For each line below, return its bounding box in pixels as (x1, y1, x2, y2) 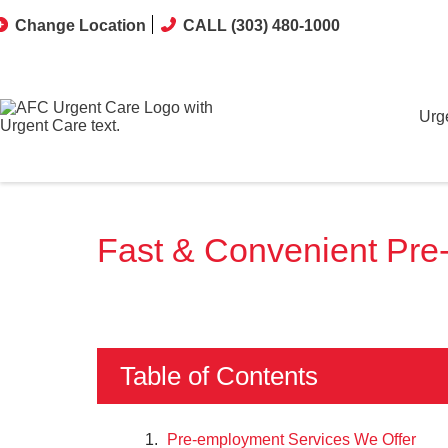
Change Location (15, 17, 146, 34)
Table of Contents (120, 361, 325, 391)
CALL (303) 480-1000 (183, 17, 340, 34)
